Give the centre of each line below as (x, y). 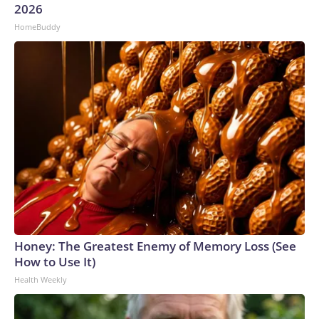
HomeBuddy (37, 26)
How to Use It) (55, 261)
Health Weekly (41, 279)
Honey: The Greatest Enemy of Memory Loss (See (155, 246)
